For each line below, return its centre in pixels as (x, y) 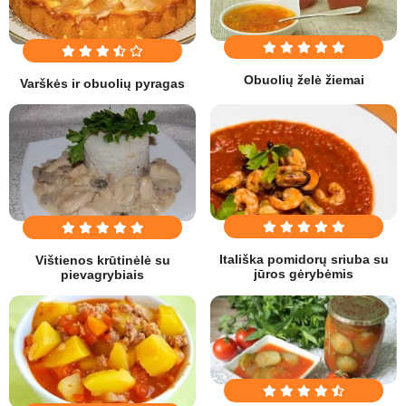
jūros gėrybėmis (304, 274)
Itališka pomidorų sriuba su (304, 260)
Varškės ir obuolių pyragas (102, 84)
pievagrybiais (102, 274)
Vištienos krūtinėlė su (102, 260)
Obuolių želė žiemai (304, 80)
